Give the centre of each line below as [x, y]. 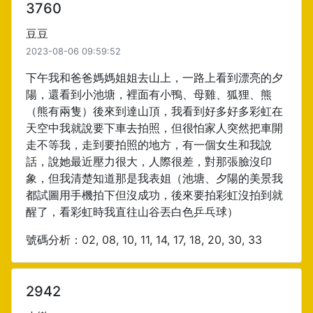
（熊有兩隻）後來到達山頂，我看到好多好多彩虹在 [154, 111]
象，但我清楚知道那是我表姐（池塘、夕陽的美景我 [154, 178]
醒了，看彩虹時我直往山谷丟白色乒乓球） [132, 212]
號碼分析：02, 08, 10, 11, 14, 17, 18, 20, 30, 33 [144, 240]
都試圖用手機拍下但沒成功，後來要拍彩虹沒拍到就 [154, 195]
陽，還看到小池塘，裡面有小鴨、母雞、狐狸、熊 [149, 94]
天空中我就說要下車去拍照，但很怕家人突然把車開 [154, 128]
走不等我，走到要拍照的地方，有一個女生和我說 [149, 145]
